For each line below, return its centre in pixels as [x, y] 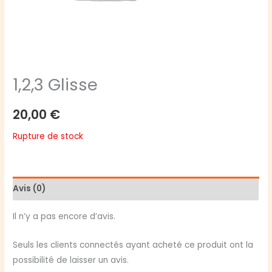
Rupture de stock [48, 136]
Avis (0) [29, 189]
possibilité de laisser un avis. [71, 260]
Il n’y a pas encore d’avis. [64, 216]
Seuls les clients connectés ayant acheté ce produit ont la [133, 245]
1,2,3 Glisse [56, 84]
